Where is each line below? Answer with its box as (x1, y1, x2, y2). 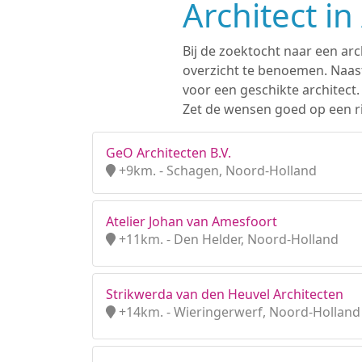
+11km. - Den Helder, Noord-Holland (116, 230, 339, 248)
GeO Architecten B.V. (106, 144, 231, 162)
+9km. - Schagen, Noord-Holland (116, 162, 317, 179)
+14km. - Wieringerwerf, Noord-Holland (116, 303, 360, 321)
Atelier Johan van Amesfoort (106, 213, 277, 230)
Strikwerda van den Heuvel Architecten (106, 285, 343, 303)
